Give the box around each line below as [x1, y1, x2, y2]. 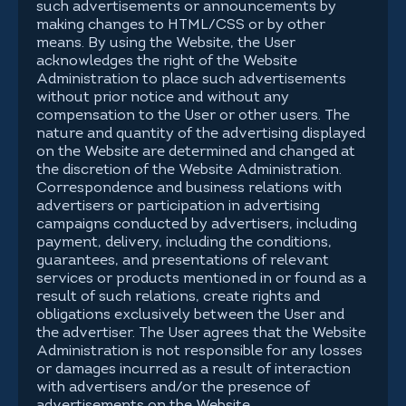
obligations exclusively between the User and [36, 308, 344, 323]
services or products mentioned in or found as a [36, 272, 366, 286]
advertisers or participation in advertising [36, 199, 320, 214]
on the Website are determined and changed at [36, 145, 355, 159]
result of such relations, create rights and [36, 290, 320, 304]
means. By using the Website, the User [36, 36, 295, 51]
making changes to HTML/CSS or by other [36, 18, 325, 33]
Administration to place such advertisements [36, 72, 346, 87]
